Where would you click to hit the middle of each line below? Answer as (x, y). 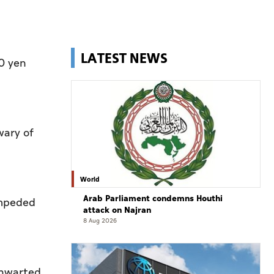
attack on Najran (117, 210)
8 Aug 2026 (100, 221)
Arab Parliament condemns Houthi (153, 199)
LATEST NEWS (124, 58)
